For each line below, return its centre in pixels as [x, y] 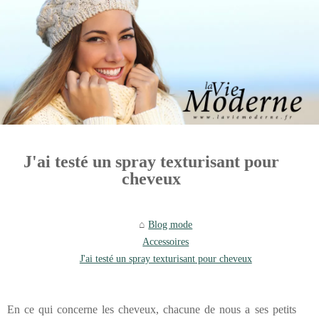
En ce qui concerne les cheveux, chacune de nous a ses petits [152, 310]
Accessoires [166, 241]
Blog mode [171, 224]
